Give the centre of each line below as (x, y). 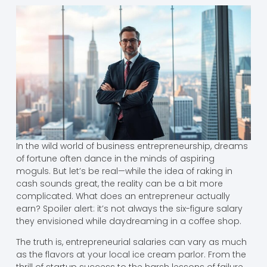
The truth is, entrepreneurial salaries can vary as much (131, 242)
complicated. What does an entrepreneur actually (123, 196)
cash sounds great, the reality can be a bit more (119, 183)
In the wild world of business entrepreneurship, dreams (132, 146)
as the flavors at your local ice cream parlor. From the (131, 255)
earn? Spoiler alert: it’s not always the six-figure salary (129, 208)
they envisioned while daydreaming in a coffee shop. (128, 221)
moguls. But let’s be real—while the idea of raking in (124, 171)
